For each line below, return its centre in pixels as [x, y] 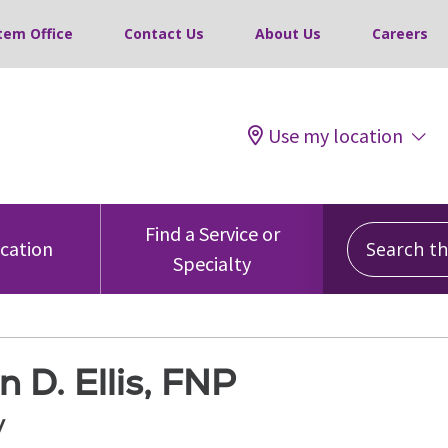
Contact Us [164, 33]
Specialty [212, 263]
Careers [400, 33]
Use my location [335, 135]
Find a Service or [212, 233]
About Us [288, 33]
